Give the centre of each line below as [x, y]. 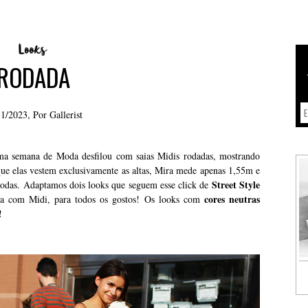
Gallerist [66, 115]
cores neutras [232, 199]
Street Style [236, 185]
